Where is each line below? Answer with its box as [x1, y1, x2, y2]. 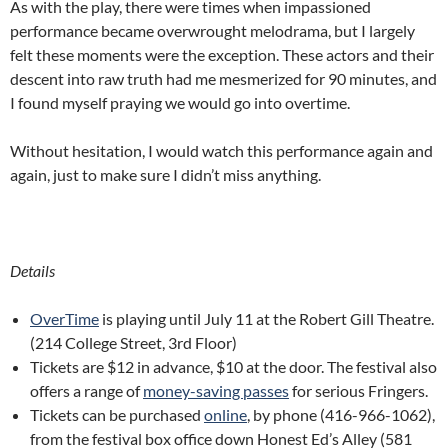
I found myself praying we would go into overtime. [10, 93, 350, 112]
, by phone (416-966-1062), [247, 405, 435, 424]
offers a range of [30, 381, 143, 400]
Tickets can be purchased [30, 405, 204, 424]
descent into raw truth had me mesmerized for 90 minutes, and [10, 69, 437, 88]
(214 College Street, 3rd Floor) [30, 333, 237, 352]
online [204, 405, 247, 424]
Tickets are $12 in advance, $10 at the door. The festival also [30, 357, 437, 376]
